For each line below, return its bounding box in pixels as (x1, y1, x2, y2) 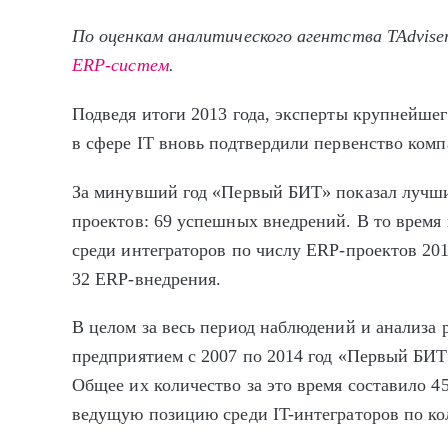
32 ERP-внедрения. (72, 268, 222, 289)
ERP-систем (72, 55, 169, 76)
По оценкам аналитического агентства (72, 26, 387, 47)
